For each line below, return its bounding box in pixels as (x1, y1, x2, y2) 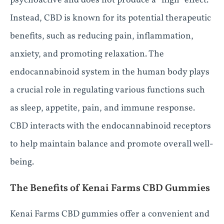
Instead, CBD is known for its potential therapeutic (10, 12, 211, 24)
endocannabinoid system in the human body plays (10, 66, 209, 78)
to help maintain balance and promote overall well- (10, 138, 213, 150)
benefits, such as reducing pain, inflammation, (10, 30, 193, 42)
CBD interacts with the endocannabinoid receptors (10, 120, 211, 132)
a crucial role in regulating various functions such (10, 84, 205, 96)
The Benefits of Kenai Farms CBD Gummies (10, 181, 210, 195)
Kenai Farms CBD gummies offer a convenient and (10, 208, 209, 220)
